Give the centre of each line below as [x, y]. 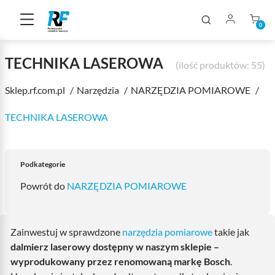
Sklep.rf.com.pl [36, 90]
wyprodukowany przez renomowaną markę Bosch [120, 261]
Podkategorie [43, 164]
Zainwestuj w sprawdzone [66, 232]
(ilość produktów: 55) [220, 65]
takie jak [231, 232]
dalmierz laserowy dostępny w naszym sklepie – [115, 246]
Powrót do [44, 186]
